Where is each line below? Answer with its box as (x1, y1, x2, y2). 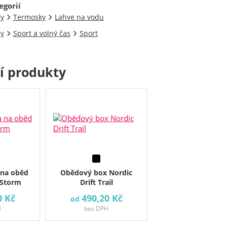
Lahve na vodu (55, 12, 104, 22)
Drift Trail (80, 177, 113, 187)
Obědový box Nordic (60, 168, 133, 177)
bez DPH (84, 204, 109, 213)
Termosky (13, 12, 46, 22)
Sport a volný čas (13, 28, 70, 38)
